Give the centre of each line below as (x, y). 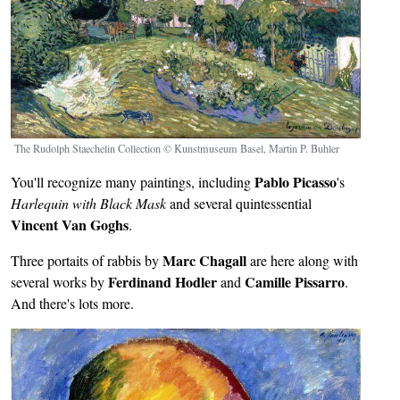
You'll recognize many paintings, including (133, 181)
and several (201, 203)
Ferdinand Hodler (164, 281)
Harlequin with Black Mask (90, 203)
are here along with (304, 260)
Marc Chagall (206, 260)
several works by (59, 281)
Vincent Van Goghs (70, 224)
